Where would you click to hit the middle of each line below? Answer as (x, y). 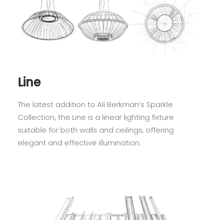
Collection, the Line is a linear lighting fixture (96, 117)
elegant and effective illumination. (79, 143)
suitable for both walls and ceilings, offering (96, 130)
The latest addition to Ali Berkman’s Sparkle (95, 104)
